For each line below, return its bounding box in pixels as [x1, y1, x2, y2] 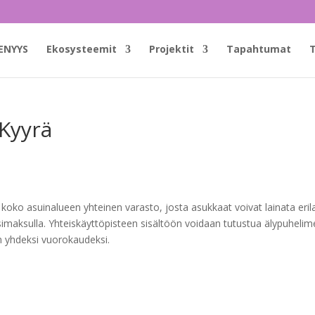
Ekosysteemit [46, 42, 117, 56]
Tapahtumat [226, 42, 291, 56]
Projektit [149, 42, 194, 56]
